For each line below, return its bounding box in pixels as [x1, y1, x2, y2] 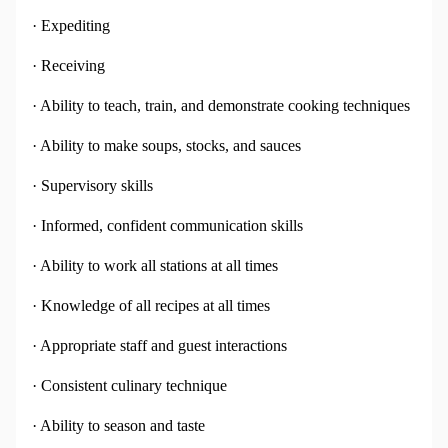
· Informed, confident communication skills [32, 217, 303, 235]
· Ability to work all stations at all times [32, 257, 278, 275]
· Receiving [32, 57, 105, 75]
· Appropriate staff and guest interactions [32, 337, 287, 355]
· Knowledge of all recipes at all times [32, 297, 270, 315]
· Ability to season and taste [32, 417, 205, 435]
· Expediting [32, 17, 110, 35]
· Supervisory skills [32, 177, 153, 195]
